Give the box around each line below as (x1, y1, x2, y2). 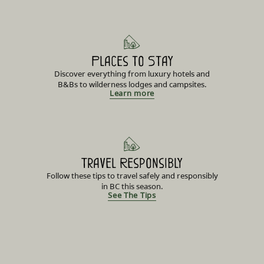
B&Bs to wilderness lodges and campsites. (57, 79, 207, 90)
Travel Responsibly (81, 155, 183, 171)
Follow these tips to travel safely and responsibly (46, 170, 218, 181)
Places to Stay (91, 53, 173, 70)
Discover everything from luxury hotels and (54, 68, 210, 80)
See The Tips (108, 190, 156, 201)
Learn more (110, 88, 154, 99)
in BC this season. (101, 181, 163, 192)
